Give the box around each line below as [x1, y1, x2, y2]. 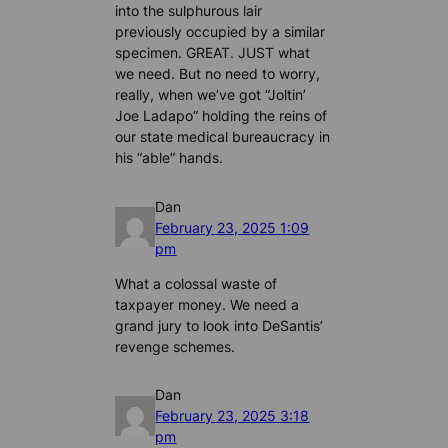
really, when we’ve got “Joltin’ [115, 85, 307, 103]
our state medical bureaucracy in [115, 127, 331, 145]
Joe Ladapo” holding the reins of [115, 106, 328, 124]
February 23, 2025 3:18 [155, 407, 310, 425]
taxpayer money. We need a [115, 295, 300, 313]
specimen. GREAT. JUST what [115, 43, 311, 61]
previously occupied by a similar [115, 22, 326, 40]
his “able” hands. [115, 148, 224, 166]
